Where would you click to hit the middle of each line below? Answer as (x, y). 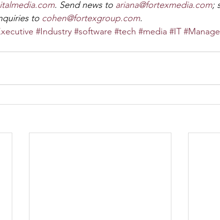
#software (93, 31)
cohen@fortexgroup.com (91, 18)
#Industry (54, 31)
